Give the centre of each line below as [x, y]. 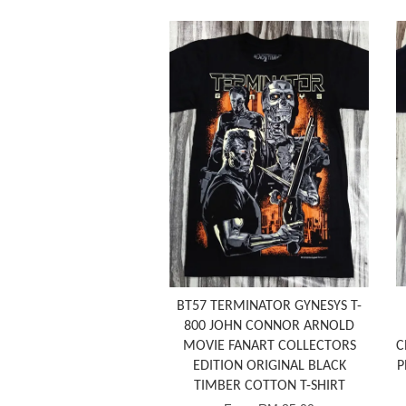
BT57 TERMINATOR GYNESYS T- [269, 306]
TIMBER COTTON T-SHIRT [269, 386]
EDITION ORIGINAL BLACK [269, 366]
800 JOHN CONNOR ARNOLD [269, 326]
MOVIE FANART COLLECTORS [269, 346]
